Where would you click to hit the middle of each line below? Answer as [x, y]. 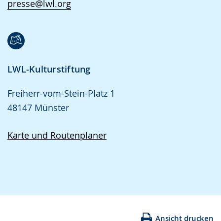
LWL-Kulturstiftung [49, 69]
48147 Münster [38, 108]
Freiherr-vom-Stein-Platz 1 [61, 93]
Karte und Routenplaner [57, 135]
